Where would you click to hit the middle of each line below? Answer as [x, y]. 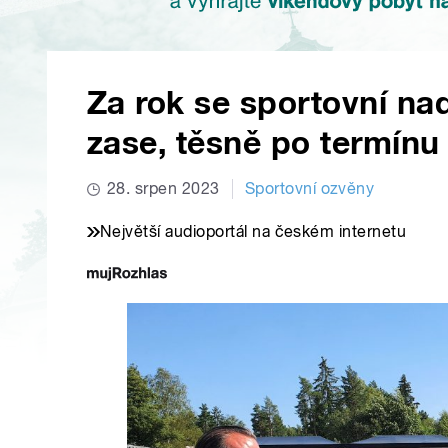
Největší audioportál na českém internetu [253, 232]
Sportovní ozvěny [309, 189]
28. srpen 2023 [163, 189]
